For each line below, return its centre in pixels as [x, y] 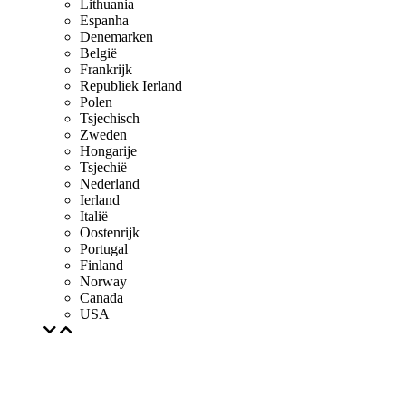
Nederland [110, 184]
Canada [101, 298]
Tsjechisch [110, 118]
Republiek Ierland [131, 86]
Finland [101, 265]
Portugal [104, 249]
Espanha [104, 20]
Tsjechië [103, 167]
